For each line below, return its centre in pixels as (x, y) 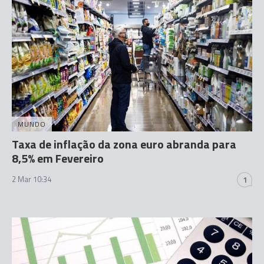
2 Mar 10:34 (32, 179)
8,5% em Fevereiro (58, 158)
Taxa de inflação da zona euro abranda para (124, 144)
